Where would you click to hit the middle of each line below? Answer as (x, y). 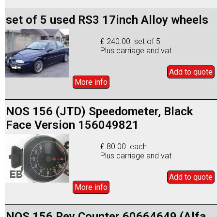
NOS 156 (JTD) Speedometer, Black (99, 111)
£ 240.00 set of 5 (131, 41)
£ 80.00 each (124, 146)
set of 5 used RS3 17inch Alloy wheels (107, 20)
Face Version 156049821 (72, 125)
